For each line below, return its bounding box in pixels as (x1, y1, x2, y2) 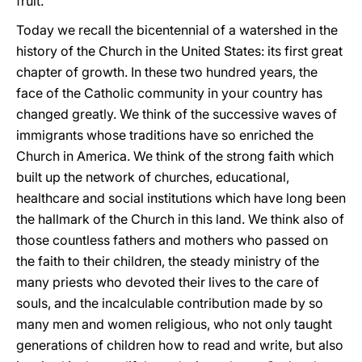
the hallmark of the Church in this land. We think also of (16, 211, 344, 227)
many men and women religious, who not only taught (16, 316, 332, 332)
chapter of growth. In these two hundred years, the (16, 64, 318, 80)
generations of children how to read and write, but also (16, 337, 343, 353)
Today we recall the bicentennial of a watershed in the (16, 22, 338, 38)
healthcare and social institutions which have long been (16, 190, 346, 206)
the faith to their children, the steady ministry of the (16, 253, 319, 269)
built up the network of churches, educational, (16, 169, 289, 185)
